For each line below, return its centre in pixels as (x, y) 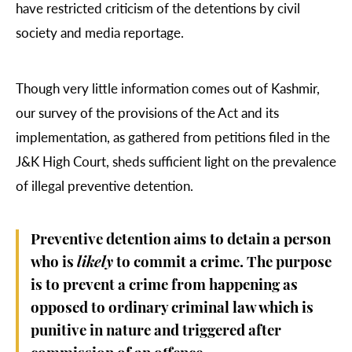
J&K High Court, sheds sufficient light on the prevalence (176, 161)
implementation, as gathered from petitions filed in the (173, 137)
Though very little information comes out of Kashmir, (168, 88)
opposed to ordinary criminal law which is (172, 310)
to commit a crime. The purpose (222, 264)
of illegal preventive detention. (104, 186)
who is (54, 264)
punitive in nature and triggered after (156, 332)
